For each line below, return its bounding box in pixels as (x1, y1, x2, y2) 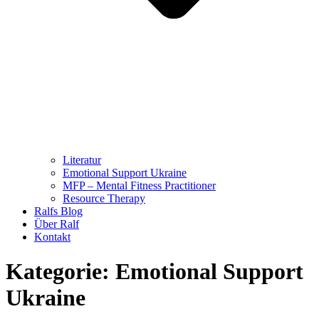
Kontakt (34, 230, 70, 243)
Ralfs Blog (34, 204, 83, 217)
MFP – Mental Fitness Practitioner (63, 179, 216, 192)
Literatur (63, 153, 101, 166)
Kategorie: (6, 258, 115, 284)
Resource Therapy (63, 192, 145, 204)
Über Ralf (34, 217, 79, 230)
